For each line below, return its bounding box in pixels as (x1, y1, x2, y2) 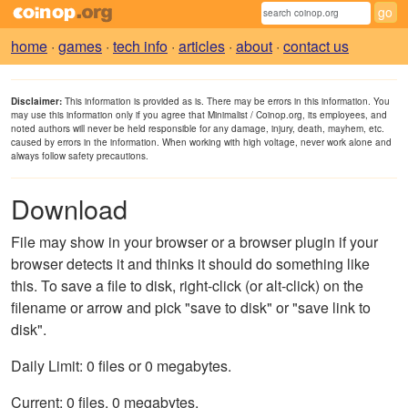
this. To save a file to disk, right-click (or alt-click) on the (11, 275, 363, 297)
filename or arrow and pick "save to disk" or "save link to (11, 297, 371, 319)
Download (11, 189, 127, 228)
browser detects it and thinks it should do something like (11, 253, 370, 275)
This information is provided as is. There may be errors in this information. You (62, 95, 390, 108)
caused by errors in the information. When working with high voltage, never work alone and (11, 136, 392, 149)
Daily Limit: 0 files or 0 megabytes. (11, 355, 231, 377)
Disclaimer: (11, 95, 62, 108)
